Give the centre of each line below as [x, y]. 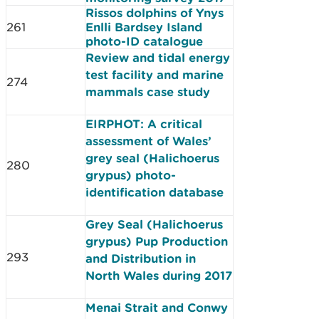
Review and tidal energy [158, 57]
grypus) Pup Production [157, 241]
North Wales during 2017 [159, 275]
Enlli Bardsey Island [144, 27]
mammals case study [148, 91]
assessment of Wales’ [148, 141]
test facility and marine [155, 74]
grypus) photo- [131, 175]
